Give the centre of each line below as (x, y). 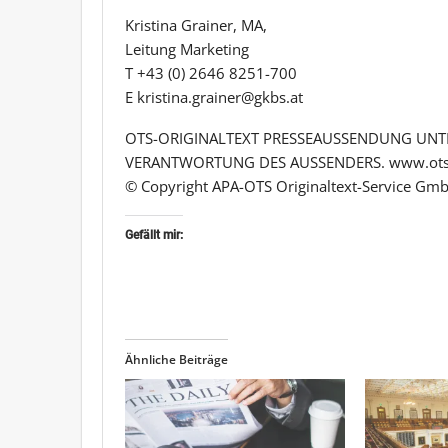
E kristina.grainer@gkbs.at (214, 96)
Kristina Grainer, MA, (196, 24)
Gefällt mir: (154, 234)
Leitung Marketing (187, 48)
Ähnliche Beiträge (176, 359)
